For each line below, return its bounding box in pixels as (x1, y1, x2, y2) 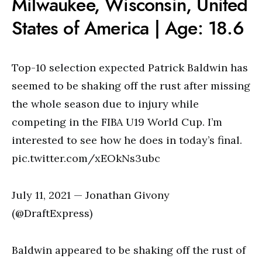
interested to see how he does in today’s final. (12, 133, 242, 147)
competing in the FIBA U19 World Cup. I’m (12, 115, 222, 129)
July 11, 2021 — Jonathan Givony (12, 188, 170, 202)
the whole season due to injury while (12, 97, 199, 111)
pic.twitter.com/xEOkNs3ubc (12, 151, 160, 165)
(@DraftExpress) (12, 206, 92, 220)
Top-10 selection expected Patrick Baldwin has (12, 61, 248, 74)
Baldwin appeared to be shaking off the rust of (12, 243, 246, 257)
